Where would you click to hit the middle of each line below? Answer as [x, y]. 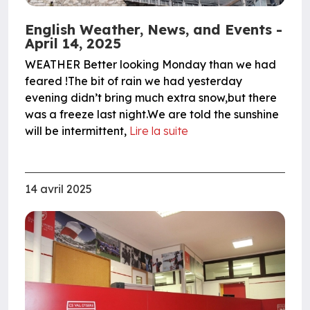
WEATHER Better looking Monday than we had [151, 65]
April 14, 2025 [73, 44]
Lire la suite [159, 131]
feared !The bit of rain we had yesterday [134, 81]
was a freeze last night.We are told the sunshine [152, 115]
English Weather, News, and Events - [154, 30]
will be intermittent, [77, 131]
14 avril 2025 [58, 189]
